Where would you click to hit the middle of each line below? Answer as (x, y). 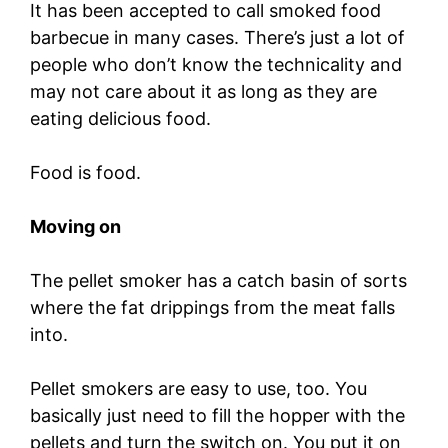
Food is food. (88, 172)
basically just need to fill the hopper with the (217, 415)
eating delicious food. (123, 118)
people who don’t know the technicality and (216, 64)
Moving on (75, 226)
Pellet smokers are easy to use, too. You (198, 388)
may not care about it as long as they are (203, 91)
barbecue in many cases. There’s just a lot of (217, 37)
